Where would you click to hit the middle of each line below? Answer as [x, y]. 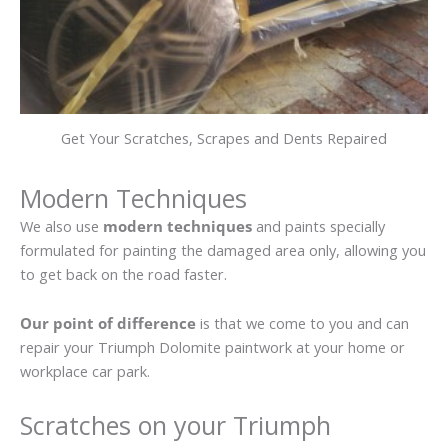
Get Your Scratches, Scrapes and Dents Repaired [224, 137]
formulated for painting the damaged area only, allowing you [223, 249]
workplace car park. [85, 371]
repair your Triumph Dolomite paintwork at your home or [212, 347]
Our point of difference [108, 323]
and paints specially [318, 225]
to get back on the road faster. [123, 273]
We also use [61, 225]
